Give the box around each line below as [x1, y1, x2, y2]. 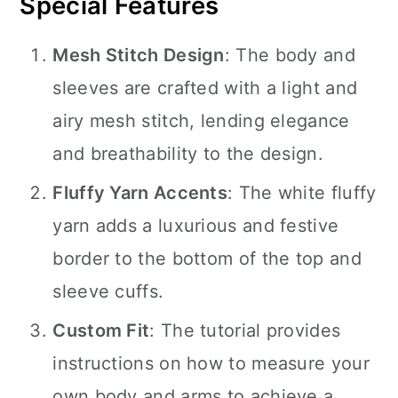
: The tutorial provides [149, 320, 341, 341]
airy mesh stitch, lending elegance [52, 110, 350, 131]
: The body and [224, 44, 355, 66]
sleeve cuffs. [52, 281, 164, 302]
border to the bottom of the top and [52, 248, 362, 269]
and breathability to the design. [52, 143, 323, 164]
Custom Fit [52, 320, 150, 341]
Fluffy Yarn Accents [52, 182, 228, 203]
